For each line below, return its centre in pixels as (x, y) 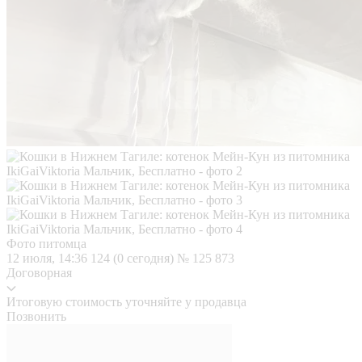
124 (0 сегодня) (134, 258)
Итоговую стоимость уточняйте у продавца (126, 301)
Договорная (39, 272)
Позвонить (36, 316)
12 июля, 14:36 (48, 258)
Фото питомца (46, 243)
